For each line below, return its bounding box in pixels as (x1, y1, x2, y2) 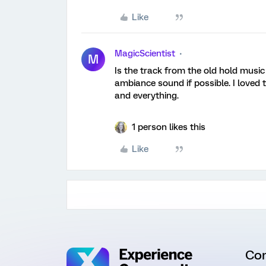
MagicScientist (115, 48, 175, 59)
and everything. (115, 90, 179, 101)
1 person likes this (132, 122, 205, 132)
